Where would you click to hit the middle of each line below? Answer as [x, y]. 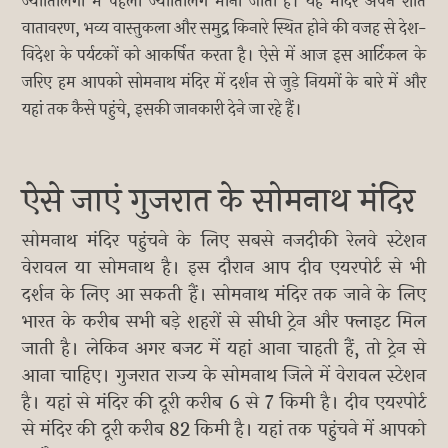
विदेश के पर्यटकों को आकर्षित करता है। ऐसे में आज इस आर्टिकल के [224, 56]
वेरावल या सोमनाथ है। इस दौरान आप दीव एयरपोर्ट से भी [224, 268]
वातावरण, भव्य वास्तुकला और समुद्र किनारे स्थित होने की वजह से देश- [224, 29]
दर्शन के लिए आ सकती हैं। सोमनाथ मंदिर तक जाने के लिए [224, 295]
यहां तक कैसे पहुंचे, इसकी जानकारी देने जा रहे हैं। [162, 110]
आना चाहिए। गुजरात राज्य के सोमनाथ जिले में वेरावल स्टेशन [224, 376]
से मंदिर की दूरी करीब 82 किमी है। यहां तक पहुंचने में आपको [224, 430]
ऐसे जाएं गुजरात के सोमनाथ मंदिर [219, 201]
